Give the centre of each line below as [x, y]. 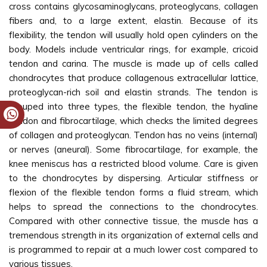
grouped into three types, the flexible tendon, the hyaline [133, 106]
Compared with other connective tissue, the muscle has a [133, 221]
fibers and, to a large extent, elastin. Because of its [133, 21]
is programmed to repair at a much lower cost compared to [133, 249]
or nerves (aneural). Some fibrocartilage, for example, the [133, 149]
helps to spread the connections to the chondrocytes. [133, 207]
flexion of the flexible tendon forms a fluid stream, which [133, 192]
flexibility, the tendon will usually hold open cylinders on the [133, 35]
